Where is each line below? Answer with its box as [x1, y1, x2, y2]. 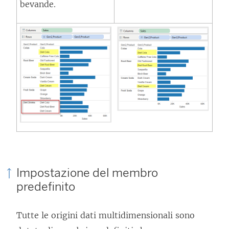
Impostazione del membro [16, 165, 158, 180]
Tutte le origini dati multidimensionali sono [16, 210, 195, 221]
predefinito [16, 179, 75, 194]
